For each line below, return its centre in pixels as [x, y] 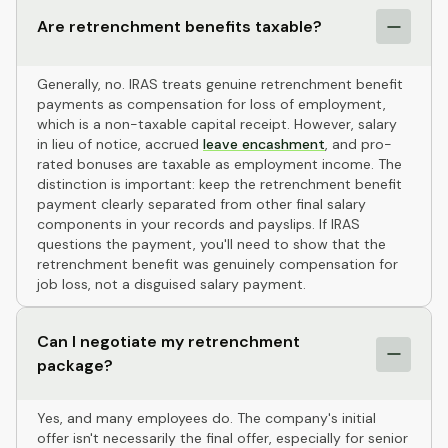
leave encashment [264, 144]
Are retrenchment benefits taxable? [179, 26]
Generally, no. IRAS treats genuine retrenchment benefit [220, 84]
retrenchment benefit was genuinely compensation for [217, 264]
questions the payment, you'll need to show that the [211, 244]
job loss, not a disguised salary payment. [171, 284]
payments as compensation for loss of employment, [211, 104]
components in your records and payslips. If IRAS [198, 224]
